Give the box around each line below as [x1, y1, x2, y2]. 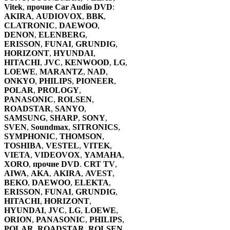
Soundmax [31, 123, 68, 132]
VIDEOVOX [34, 150, 80, 160]
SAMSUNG [4, 113, 46, 123]
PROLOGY [37, 86, 79, 95]
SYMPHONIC [4, 132, 55, 141]
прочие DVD [33, 160, 80, 169]
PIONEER [76, 76, 114, 86]
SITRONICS [72, 123, 118, 132]
